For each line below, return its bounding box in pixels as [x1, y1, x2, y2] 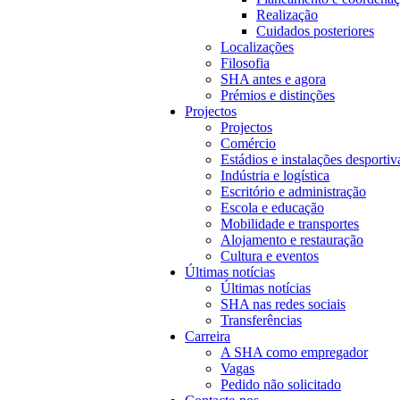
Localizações [221, 39, 294, 55]
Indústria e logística [221, 168, 329, 184]
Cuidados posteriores [256, 23, 374, 39]
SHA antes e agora [221, 71, 326, 87]
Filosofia [221, 55, 270, 71]
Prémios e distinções [221, 87, 335, 104]
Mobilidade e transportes [221, 216, 359, 232]
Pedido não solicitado [221, 377, 341, 393]
